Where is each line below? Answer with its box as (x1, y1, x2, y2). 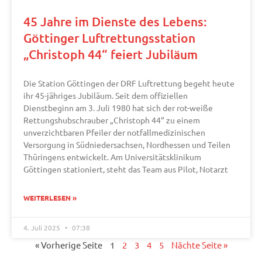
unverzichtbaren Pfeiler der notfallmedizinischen (23, 127, 205, 138)
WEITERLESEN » (23, 194, 77, 202)
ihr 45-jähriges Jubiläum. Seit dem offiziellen (23, 90, 188, 101)
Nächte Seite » (171, 239, 227, 251)
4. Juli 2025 (23, 223, 62, 233)
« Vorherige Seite (35, 239, 102, 251)
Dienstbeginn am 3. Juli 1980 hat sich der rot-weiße (23, 102, 213, 113)
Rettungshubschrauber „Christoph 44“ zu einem (23, 115, 200, 126)
